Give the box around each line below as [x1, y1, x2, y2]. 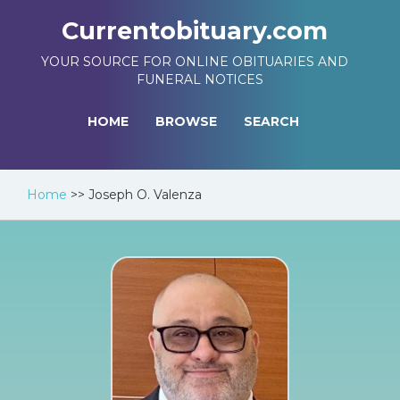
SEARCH [244, 113, 299, 129]
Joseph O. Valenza [88, 187, 202, 203]
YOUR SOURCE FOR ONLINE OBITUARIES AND [41, 54, 348, 70]
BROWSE [155, 113, 217, 129]
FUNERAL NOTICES [137, 71, 263, 87]
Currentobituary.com [62, 16, 328, 46]
